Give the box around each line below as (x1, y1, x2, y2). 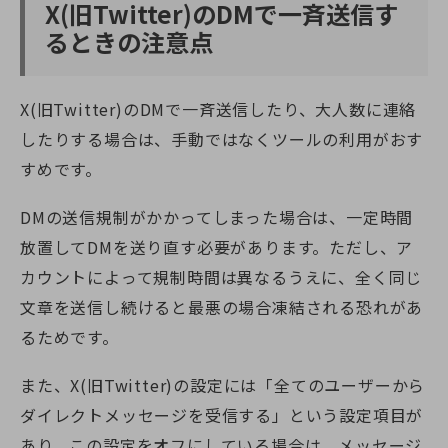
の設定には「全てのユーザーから (173, 373, 426, 398)
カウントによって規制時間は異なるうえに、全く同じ (20, 265, 423, 290)
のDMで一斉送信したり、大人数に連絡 (122, 97, 417, 122)
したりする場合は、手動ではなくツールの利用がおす (20, 127, 424, 152)
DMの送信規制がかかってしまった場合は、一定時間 (20, 205, 414, 230)
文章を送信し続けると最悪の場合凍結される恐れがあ (20, 295, 424, 320)
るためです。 (20, 325, 119, 350)
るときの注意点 (45, 24, 213, 60)
